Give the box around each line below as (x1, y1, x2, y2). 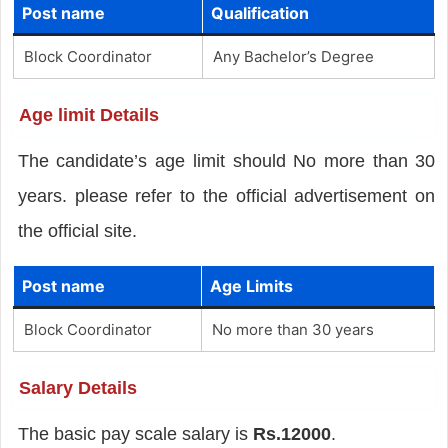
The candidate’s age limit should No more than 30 (17, 150, 436, 171)
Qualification (210, 2, 309, 23)
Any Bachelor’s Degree (212, 46, 374, 66)
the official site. (17, 220, 137, 241)
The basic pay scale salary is (17, 423, 253, 444)
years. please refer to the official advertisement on (17, 185, 436, 206)
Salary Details (18, 377, 137, 398)
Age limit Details (18, 104, 159, 125)
